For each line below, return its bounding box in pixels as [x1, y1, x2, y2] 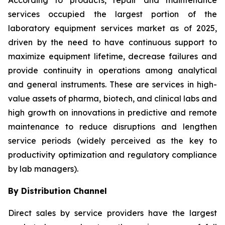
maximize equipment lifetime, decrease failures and [8, 51, 217, 62]
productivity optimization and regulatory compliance [8, 150, 217, 160]
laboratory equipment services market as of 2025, [8, 23, 217, 34]
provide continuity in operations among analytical [8, 65, 217, 76]
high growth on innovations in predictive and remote [8, 107, 217, 118]
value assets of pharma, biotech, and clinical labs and [8, 93, 217, 104]
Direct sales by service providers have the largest [8, 208, 217, 218]
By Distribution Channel [8, 186, 107, 196]
